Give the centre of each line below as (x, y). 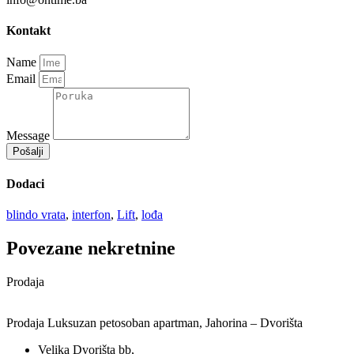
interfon (91, 214)
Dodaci (25, 183)
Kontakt (28, 31)
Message (30, 136)
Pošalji (28, 152)
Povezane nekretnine (91, 248)
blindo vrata (36, 214)
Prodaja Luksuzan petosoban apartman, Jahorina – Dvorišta (154, 322)
